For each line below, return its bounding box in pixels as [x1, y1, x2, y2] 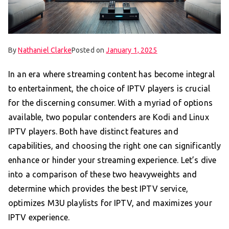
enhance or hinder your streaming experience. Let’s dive [8, 155, 217, 165]
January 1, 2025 [106, 45, 157, 54]
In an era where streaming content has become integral [8, 69, 215, 79]
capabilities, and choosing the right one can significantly [8, 141, 221, 150]
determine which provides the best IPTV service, [8, 184, 189, 193]
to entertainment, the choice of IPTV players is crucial [8, 83, 211, 93]
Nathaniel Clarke [18, 45, 72, 54]
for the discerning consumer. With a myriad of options [8, 98, 213, 107]
